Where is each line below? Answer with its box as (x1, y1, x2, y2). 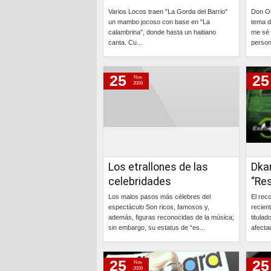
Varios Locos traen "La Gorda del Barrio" (108, 8, 227, 15)
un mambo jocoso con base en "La (108, 18, 210, 25)
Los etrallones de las (108, 161, 208, 173)
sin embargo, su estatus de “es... (108, 224, 205, 231)
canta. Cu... (108, 39, 142, 46)
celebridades (108, 175, 171, 188)
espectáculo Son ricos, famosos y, (108, 203, 209, 211)
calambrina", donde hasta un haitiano (108, 28, 216, 36)
